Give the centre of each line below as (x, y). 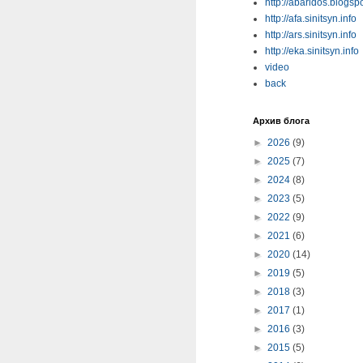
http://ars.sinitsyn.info (311, 35)
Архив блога (281, 121)
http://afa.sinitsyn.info (311, 19)
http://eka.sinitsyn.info (312, 51)
